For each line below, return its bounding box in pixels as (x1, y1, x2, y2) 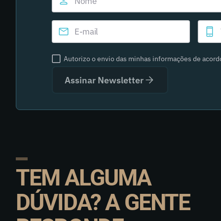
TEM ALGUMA (16, 164, 151, 191)
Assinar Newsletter (65, 74, 144, 86)
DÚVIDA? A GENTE (16, 189, 190, 216)
